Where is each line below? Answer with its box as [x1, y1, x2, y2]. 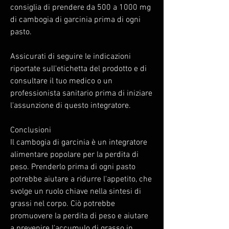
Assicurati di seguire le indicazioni [10, 51, 131, 62]
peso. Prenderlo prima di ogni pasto [10, 162, 135, 172]
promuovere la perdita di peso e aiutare [10, 211, 148, 221]
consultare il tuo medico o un [10, 76, 112, 86]
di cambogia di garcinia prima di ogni [10, 14, 141, 25]
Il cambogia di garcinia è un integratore [10, 137, 147, 148]
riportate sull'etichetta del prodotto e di [10, 63, 147, 74]
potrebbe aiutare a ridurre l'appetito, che [10, 174, 152, 185]
